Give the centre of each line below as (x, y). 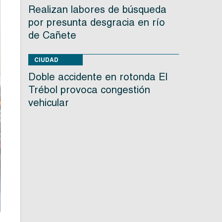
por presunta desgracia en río (96, 23)
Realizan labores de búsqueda (97, 10)
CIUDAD (46, 60)
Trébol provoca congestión (89, 90)
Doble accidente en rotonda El (98, 77)
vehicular (48, 103)
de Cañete (52, 35)
